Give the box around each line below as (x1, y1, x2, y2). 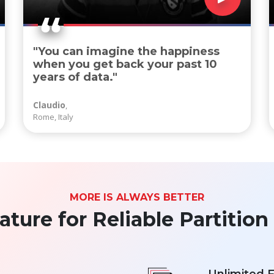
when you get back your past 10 (32, 57, 217, 72)
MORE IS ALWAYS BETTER (70, 191, 204, 204)
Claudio (32, 99, 65, 111)
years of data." (32, 70, 117, 84)
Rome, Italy (32, 111, 73, 123)
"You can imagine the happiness (32, 45, 220, 59)
